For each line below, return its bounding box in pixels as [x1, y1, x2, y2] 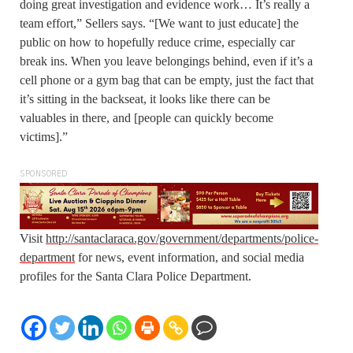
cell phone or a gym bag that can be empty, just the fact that [20, 73, 314, 87]
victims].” [20, 130, 68, 144]
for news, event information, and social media [75, 251, 304, 265]
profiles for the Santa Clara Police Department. [20, 269, 251, 284]
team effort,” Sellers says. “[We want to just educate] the [20, 17, 299, 31]
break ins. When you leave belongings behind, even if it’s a [20, 54, 313, 69]
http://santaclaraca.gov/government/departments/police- [46, 232, 318, 246]
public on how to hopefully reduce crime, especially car [20, 35, 295, 50]
